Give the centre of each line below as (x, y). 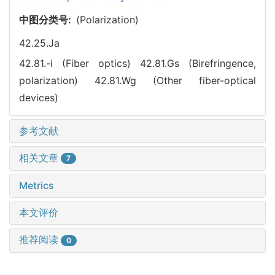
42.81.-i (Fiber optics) (79, 63)
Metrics (37, 186)
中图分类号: (48, 19)
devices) (39, 97)
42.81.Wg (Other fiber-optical (175, 80)
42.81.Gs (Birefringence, (198, 63)
